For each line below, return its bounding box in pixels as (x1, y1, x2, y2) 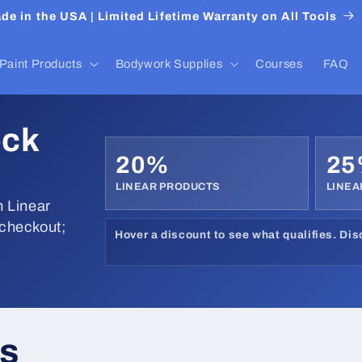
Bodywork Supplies (115, 57, 223, 70)
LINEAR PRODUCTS (116, 180, 221, 192)
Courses (255, 57, 303, 70)
